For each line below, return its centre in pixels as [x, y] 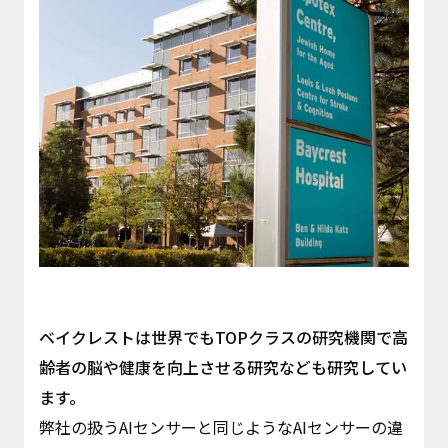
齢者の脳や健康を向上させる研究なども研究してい [222, 366]
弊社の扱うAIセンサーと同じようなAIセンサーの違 [220, 426]
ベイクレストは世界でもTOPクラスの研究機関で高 [223, 336]
